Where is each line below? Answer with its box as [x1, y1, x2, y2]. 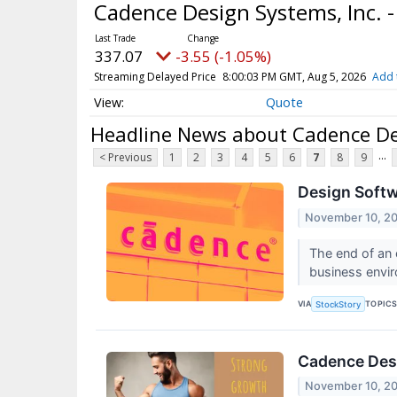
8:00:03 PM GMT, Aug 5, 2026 [222, 68, 366, 84]
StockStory [315, 299, 362, 309]
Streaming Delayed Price [93, 68, 216, 84]
